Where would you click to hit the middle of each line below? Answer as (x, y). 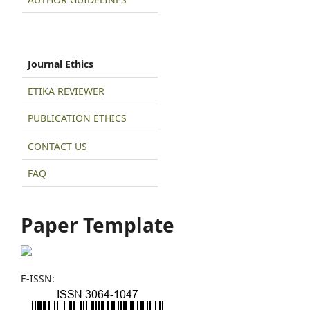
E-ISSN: (38, 279)
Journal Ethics (61, 64)
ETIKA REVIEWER (66, 91)
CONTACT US (57, 146)
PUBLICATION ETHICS (77, 118)
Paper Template (98, 225)
